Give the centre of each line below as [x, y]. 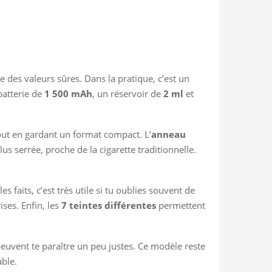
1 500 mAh [68, 93]
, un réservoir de [128, 93]
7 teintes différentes [109, 205]
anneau [168, 134]
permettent [181, 205]
